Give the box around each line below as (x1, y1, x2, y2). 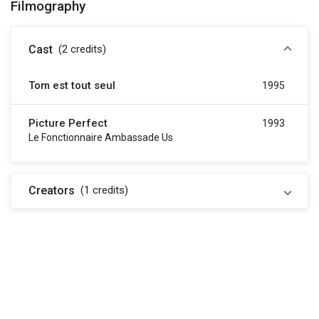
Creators (28, 184, 75, 198)
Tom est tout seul (28, 79, 115, 93)
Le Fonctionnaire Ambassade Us (28, 132, 173, 144)
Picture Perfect (28, 117, 108, 130)
